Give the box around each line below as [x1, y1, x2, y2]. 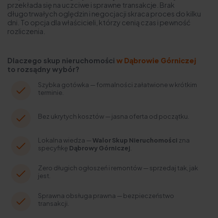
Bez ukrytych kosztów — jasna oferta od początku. [38, 112, 189, 121]
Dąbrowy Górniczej [69, 144, 130, 152]
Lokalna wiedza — [38, 136, 92, 145]
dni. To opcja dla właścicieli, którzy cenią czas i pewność [7, 18, 191, 27]
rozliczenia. [7, 26, 45, 36]
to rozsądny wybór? [7, 64, 79, 73]
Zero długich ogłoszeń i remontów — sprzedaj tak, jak [38, 164, 198, 172]
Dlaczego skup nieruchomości [7, 55, 116, 65]
